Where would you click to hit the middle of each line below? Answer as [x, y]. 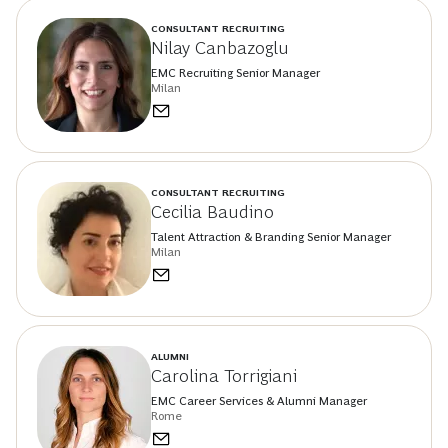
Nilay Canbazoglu [220, 48]
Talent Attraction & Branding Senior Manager [271, 237]
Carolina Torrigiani [224, 376]
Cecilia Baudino [212, 212]
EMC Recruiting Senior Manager [235, 73]
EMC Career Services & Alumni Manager [259, 401]
